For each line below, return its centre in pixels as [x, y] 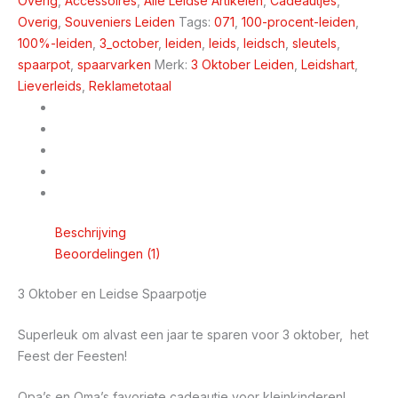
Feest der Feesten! [72, 355]
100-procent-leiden [298, 21]
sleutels [314, 43]
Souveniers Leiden [120, 21]
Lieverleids [50, 85]
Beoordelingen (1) [108, 253]
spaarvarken [114, 64]
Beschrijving [91, 232]
